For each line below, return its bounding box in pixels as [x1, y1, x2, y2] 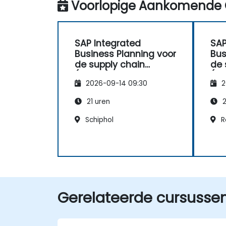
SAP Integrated [75, 37, 141, 50]
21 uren [85, 96, 110, 106]
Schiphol [83, 115, 114, 125]
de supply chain [75, 59, 145, 71]
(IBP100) [75, 69, 109, 82]
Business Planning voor [75, 48, 176, 61]
